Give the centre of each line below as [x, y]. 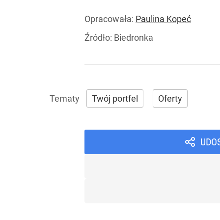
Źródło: [99, 38]
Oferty [170, 99]
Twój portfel [115, 99]
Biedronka [134, 38]
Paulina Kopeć [163, 19]
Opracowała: [110, 19]
